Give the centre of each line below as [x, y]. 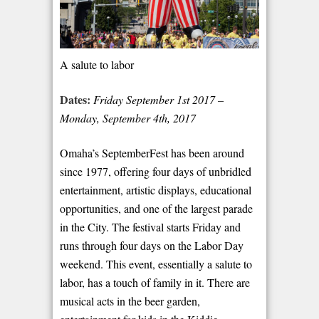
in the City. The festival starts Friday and [150, 226]
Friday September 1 [138, 99]
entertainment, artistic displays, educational [156, 189]
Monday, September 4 [109, 117]
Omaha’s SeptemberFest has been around [152, 152]
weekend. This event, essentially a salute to [156, 263]
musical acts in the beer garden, [130, 300]
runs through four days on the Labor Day [152, 245]
